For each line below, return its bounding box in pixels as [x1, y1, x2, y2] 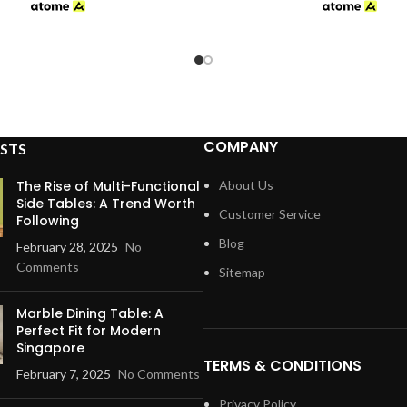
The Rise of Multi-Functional [15, 176, 200, 195]
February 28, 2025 [15, 238, 118, 254]
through [109, 12, 156, 28]
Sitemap [219, 263, 265, 280]
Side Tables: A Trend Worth [15, 194, 195, 213]
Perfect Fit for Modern [15, 321, 161, 340]
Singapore [15, 338, 84, 357]
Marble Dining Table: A [15, 303, 164, 323]
